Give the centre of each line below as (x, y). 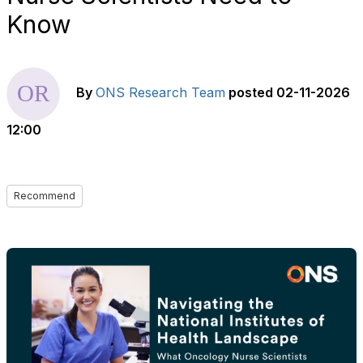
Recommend (45, 196)
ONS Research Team (160, 93)
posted (251, 93)
